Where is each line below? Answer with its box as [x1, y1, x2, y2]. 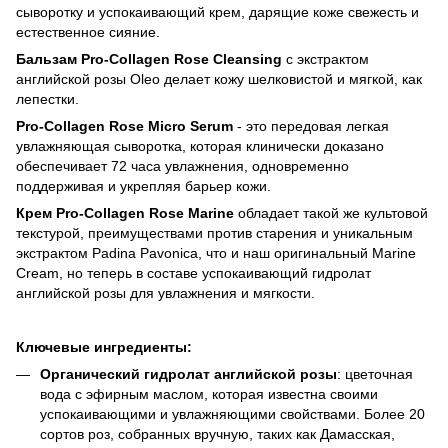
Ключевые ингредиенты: [16, 338, 192, 355]
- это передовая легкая [233, 117, 389, 134]
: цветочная [337, 365, 413, 382]
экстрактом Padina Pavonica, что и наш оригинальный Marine [16, 244, 416, 261]
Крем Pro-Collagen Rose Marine [16, 204, 234, 221]
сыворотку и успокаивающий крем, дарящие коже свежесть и [16, 3, 419, 20]
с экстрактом [282, 50, 369, 67]
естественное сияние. [16, 23, 160, 40]
